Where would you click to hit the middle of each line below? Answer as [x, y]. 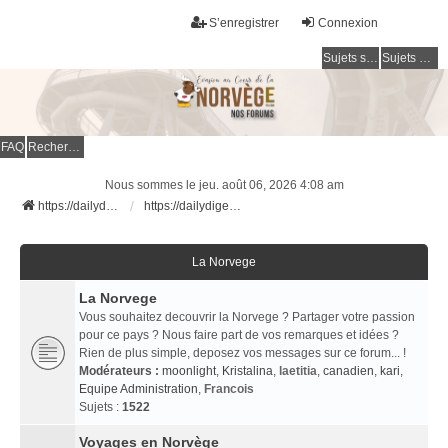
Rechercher [74, 147]
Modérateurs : [119, 371]
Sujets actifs [425, 58]
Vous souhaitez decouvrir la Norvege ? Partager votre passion [247, 317]
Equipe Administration [138, 389]
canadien [348, 371]
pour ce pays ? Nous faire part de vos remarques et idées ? [239, 335]
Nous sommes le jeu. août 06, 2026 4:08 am [224, 185]
